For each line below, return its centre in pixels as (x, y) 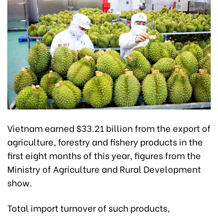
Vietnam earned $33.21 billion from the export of (109, 128)
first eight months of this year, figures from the (104, 155)
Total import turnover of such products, (89, 208)
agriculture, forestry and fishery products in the (105, 142)
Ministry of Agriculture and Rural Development (104, 169)
